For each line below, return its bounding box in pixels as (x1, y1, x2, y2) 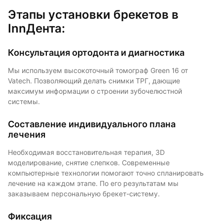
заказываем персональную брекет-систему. (8, 189, 160, 198)
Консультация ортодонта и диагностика (8, 47, 184, 58)
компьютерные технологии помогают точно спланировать (8, 169, 204, 177)
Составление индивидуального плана (8, 118, 176, 129)
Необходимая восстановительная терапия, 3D (8, 148, 165, 156)
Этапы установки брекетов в (8, 7, 179, 22)
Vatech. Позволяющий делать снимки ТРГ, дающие (8, 76, 180, 85)
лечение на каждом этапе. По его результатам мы (8, 179, 179, 187)
